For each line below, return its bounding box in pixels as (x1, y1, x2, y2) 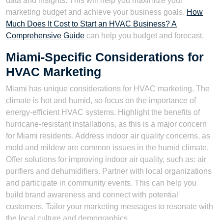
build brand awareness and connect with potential (6, 190, 178, 199)
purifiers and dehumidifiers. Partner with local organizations (6, 166, 212, 175)
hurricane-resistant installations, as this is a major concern (6, 119, 207, 128)
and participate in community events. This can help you (6, 178, 196, 187)
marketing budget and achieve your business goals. (6, 7, 187, 16)
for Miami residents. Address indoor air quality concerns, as (6, 131, 210, 140)
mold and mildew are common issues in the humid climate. (6, 143, 209, 152)
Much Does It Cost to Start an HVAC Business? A (6, 19, 177, 28)
